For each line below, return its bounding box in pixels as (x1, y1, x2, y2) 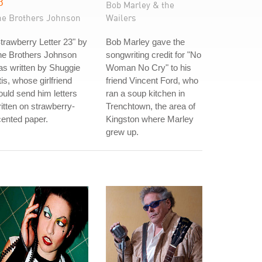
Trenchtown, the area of (106, 101, 195, 111)
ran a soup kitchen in (106, 88, 185, 98)
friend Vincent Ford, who (106, 75, 198, 85)
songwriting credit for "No (106, 50, 201, 60)
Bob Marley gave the (106, 37, 185, 47)
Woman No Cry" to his (106, 63, 191, 73)
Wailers (106, 12, 136, 23)
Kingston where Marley (106, 114, 194, 124)
